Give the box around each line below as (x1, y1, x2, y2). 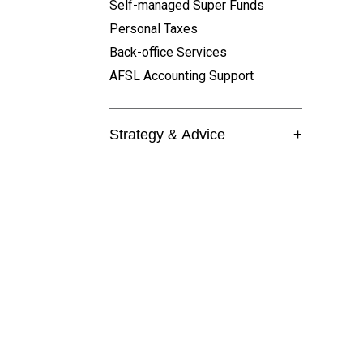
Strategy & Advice (109, 126, 225, 143)
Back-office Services (109, 44, 227, 60)
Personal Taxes (109, 20, 198, 36)
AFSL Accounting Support (109, 67, 254, 83)
